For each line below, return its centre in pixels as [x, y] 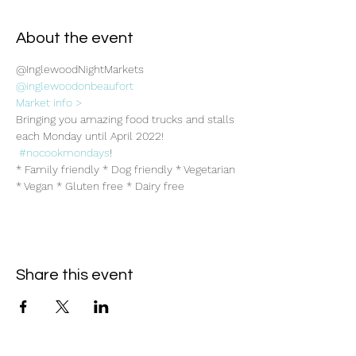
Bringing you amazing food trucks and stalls [127, 119]
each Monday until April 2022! [91, 136]
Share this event [75, 275]
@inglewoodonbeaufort [75, 86]
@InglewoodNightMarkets [80, 69]
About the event [75, 38]
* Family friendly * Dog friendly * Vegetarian [127, 169]
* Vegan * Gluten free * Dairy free [100, 186]
